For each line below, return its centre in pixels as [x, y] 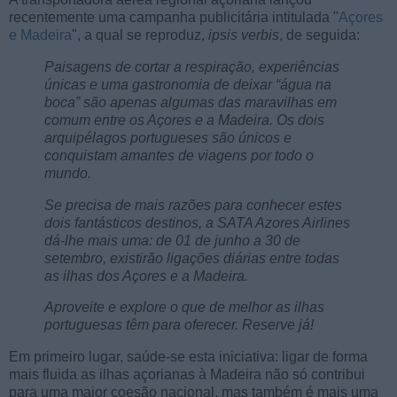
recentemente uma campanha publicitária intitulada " [174, 17]
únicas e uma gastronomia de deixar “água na [188, 84]
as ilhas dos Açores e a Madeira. [146, 276]
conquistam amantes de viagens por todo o [179, 155]
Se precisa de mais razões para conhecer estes [193, 205]
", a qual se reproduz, [140, 35]
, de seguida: [321, 35]
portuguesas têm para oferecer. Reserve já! [179, 325]
